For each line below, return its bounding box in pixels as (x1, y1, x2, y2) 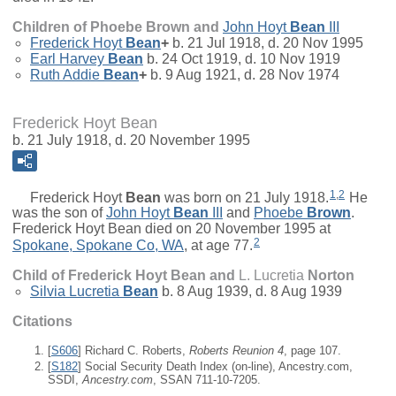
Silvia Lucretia (30, 284, 119, 300)
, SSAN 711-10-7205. (153, 373, 261, 387)
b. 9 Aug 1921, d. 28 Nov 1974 (147, 66, 339, 82)
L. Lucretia (239, 268, 304, 284)
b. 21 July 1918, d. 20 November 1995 (12, 132, 250, 148)
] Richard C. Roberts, (78, 344, 189, 358)
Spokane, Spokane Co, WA (12, 238, 184, 254)
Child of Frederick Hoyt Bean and (12, 268, 239, 284)
